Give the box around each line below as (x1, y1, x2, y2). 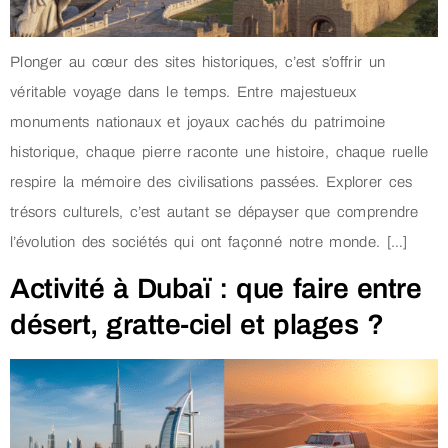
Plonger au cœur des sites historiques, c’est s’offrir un (10, 53, 386, 70)
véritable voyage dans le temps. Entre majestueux (10, 83, 357, 100)
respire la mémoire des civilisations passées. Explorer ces (10, 173, 413, 190)
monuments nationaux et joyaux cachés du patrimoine (10, 113, 386, 130)
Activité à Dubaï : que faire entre (10, 273, 422, 305)
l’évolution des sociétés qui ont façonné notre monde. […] (10, 233, 408, 250)
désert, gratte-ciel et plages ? (10, 309, 384, 341)
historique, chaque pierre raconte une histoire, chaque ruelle (10, 143, 429, 160)
